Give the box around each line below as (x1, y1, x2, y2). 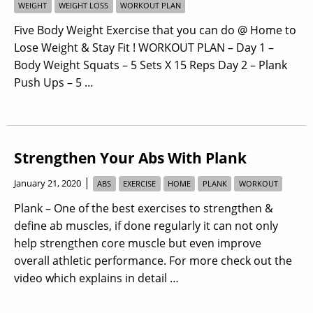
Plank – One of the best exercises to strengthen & (14, 201, 273, 217)
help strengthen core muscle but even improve (14, 235, 261, 252)
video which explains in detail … (14, 270, 179, 286)
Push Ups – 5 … (14, 75, 94, 91)
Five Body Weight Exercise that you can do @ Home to (14, 22, 296, 38)
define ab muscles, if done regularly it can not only (14, 218, 278, 234)
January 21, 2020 (14, 177, 81, 190)
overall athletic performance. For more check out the (14, 253, 292, 269)
